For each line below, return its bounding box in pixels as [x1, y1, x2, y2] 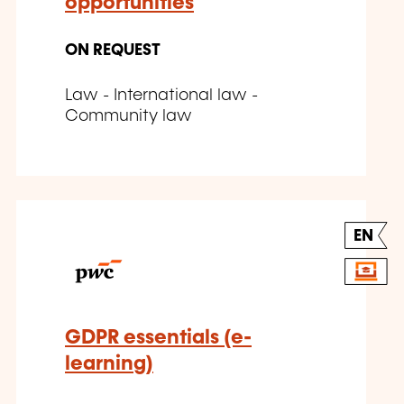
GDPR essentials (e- [65, 327, 252, 349]
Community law [65, 108, 192, 125]
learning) [65, 353, 153, 375]
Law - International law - [65, 87, 258, 105]
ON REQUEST [65, 42, 161, 60]
